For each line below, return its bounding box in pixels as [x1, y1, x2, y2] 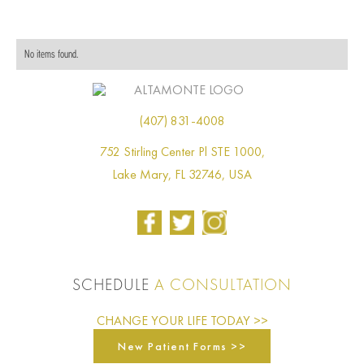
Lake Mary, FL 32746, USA [112, 165, 252, 183]
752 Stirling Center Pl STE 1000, [99, 142, 265, 160]
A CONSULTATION [154, 277, 292, 294]
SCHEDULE [72, 277, 154, 294]
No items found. [24, 48, 78, 60]
